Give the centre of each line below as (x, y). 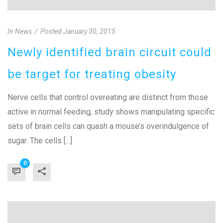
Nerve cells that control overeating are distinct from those (108, 98)
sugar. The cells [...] (40, 141)
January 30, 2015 (89, 32)
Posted (51, 32)
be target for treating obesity (92, 74)
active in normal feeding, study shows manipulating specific (111, 112)
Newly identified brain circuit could (110, 53)
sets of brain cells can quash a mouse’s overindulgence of (108, 126)
